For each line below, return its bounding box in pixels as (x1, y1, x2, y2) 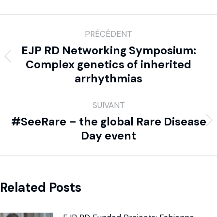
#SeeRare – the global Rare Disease (11, 114, 206, 129)
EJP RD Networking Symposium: (21, 43, 196, 58)
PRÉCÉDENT (85, 28, 132, 39)
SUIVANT (92, 99, 125, 110)
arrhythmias (75, 71, 142, 86)
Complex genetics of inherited (26, 57, 191, 72)
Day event (81, 128, 136, 143)
